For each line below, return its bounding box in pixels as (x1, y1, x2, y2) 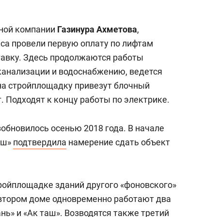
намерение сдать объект (66, 137, 170, 147)
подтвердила (13, 137, 66, 147)
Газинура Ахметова (57, 24, 137, 34)
